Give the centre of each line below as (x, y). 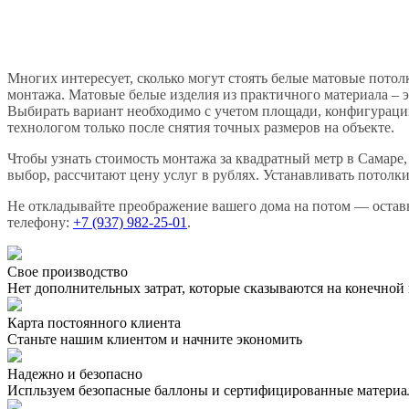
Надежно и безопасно (75, 374)
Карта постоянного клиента (94, 323)
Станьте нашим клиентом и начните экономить (155, 340)
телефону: (40, 223)
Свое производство (68, 272)
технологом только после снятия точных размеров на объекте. (201, 128)
